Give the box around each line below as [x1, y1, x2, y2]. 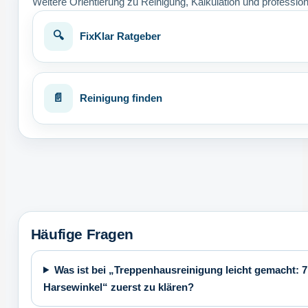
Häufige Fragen [30, 225, 134, 242]
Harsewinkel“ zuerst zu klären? [43, 280, 194, 293]
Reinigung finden [79, 91, 162, 104]
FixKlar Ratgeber [79, 30, 161, 42]
